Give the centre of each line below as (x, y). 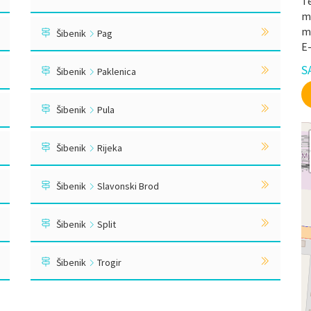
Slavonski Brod (127, 186)
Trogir (108, 262)
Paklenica (116, 72)
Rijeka (109, 148)
